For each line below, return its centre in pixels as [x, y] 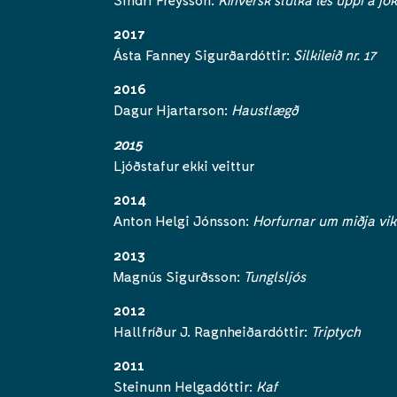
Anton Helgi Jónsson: [183, 221]
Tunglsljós [275, 276]
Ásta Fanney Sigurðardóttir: [203, 55]
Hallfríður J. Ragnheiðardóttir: [212, 331]
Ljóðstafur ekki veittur [186, 165]
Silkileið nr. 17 [335, 55]
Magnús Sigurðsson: [179, 276]
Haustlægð [266, 110]
